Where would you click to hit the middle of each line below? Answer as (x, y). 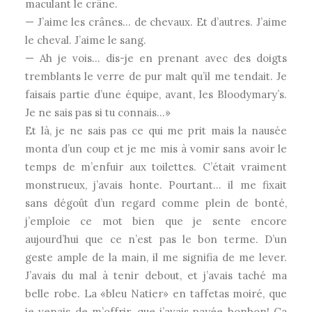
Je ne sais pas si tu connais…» (98, 112)
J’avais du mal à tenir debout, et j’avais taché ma (156, 275)
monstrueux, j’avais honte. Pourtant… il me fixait (156, 185)
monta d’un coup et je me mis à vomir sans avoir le (156, 149)
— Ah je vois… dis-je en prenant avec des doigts (156, 58)
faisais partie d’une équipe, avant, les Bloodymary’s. (156, 94)
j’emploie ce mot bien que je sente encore (156, 221)
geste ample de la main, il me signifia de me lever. (156, 257)
